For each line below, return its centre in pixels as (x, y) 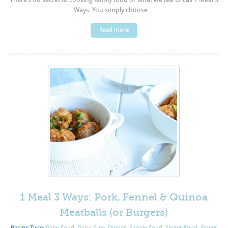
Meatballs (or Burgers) (114, 213)
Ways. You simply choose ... (114, 10)
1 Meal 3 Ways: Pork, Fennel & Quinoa (114, 197)
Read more (114, 30)
